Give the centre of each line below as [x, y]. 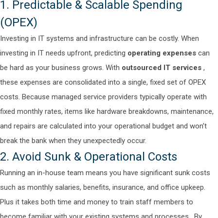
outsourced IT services [162, 68]
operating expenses [162, 53]
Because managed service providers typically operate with [114, 97]
